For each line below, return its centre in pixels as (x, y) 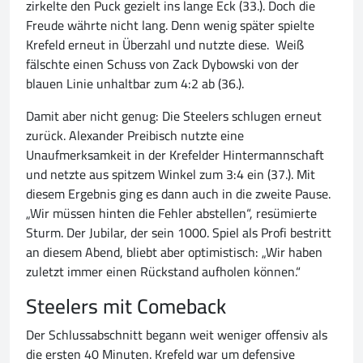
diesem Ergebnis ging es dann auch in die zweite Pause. (178, 194)
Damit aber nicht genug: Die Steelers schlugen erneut (174, 116)
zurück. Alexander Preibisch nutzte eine (135, 136)
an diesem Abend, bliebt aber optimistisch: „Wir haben (174, 252)
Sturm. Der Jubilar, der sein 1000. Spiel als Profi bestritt (179, 233)
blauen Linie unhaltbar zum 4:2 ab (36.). (135, 84)
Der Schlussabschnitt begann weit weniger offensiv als (177, 335)
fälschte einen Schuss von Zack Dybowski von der (162, 64)
